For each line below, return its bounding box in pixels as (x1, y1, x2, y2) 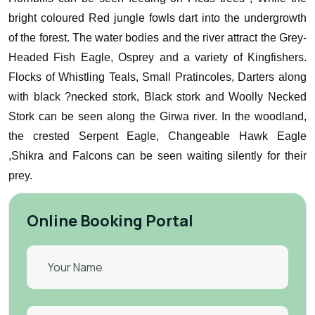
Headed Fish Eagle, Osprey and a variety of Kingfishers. (8, 51, 307, 63)
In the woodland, (221, 110, 307, 122)
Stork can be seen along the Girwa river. (8, 110, 221, 122)
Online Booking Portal (27, 210, 193, 231)
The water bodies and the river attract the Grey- (72, 32, 307, 44)
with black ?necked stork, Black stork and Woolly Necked (8, 91, 307, 103)
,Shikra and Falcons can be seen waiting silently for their (8, 150, 307, 162)
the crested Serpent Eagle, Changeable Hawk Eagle (8, 130, 307, 142)
